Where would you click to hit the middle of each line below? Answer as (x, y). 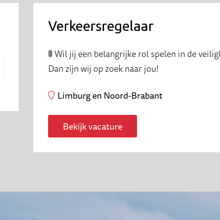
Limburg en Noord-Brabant (110, 95)
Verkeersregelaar (101, 26)
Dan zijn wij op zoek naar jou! (103, 68)
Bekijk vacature (93, 126)
